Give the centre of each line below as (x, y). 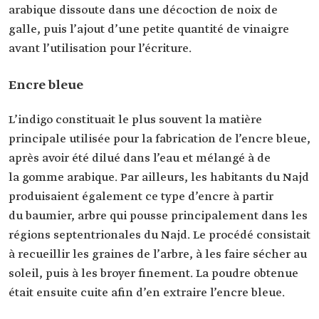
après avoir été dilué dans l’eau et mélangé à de (140, 158)
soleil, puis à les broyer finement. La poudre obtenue (153, 274)
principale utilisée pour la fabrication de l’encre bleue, (159, 139)
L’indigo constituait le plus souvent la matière (135, 120)
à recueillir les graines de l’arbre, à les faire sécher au (158, 255)
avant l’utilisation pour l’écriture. (100, 49)
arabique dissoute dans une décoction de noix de (143, 10)
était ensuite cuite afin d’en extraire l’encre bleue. (147, 293)
